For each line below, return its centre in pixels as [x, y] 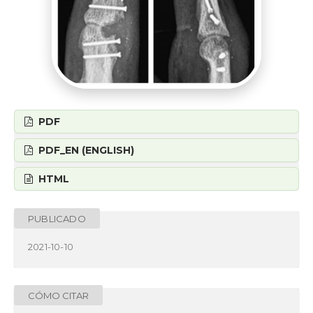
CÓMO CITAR [58, 295]
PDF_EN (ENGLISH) [85, 150]
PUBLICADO [57, 218]
